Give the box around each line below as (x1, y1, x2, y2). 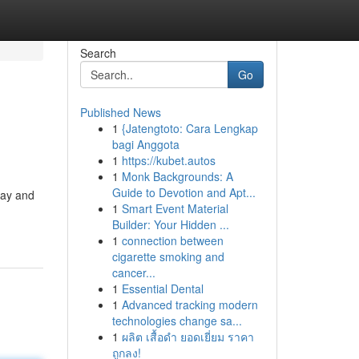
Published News (79, 104, 161, 120)
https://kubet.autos (121, 152, 216, 168)
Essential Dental (121, 280, 204, 296)
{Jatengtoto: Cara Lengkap (121, 120, 258, 136)
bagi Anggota (111, 136, 179, 152)
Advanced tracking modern (121, 296, 258, 313)
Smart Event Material (121, 200, 228, 216)
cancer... (111, 264, 155, 280)
